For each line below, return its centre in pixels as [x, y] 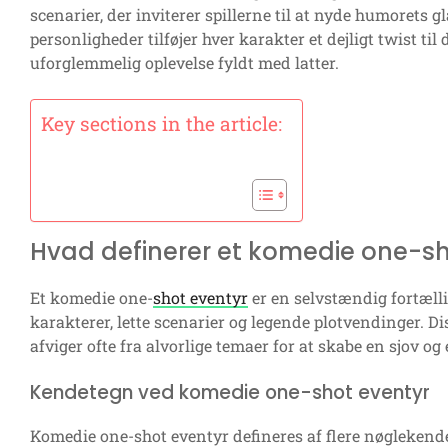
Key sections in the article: [161, 124]
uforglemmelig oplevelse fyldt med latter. [184, 63]
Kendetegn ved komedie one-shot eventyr [230, 393]
